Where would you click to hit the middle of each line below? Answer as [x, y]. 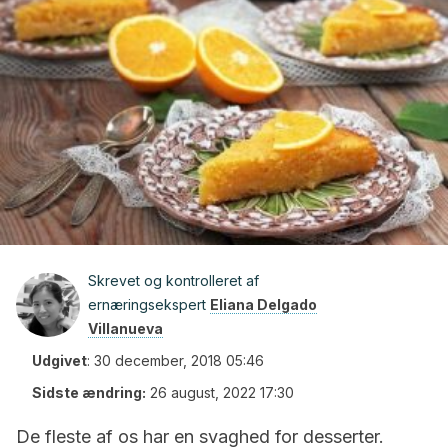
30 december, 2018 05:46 [179, 360]
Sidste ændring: [89, 392]
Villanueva [125, 328]
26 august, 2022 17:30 [222, 392]
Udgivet [59, 360]
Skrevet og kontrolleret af [173, 280]
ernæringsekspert [149, 304]
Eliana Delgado [263, 304]
